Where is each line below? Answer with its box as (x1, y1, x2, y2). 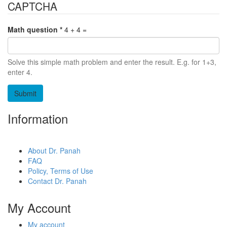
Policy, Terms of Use (28, 166, 93, 176)
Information (8, 109, 68, 127)
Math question (8, 24, 60, 34)
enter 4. (8, 67, 32, 77)
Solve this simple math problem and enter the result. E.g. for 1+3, (8, 57, 216, 67)
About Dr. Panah (28, 145, 81, 156)
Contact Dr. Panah (28, 176, 87, 186)
